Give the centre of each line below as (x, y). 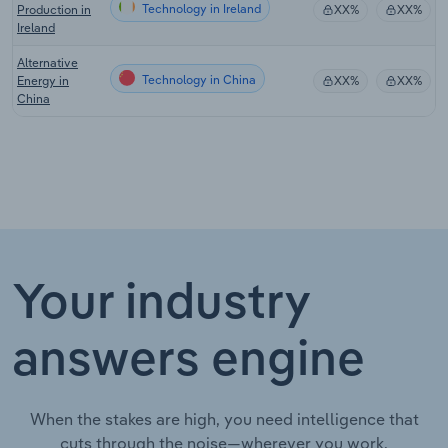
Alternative (47, 62)
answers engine (188, 361)
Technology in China (197, 79)
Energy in (43, 80)
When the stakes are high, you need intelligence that (224, 418)
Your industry (161, 304)
